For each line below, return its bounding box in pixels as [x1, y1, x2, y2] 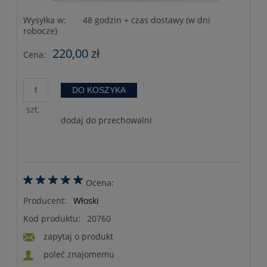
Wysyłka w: [23, 14, 66, 26]
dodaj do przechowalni [60, 114, 152, 126]
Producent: [23, 194, 69, 206]
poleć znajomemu [44, 248, 114, 260]
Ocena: [86, 176, 114, 188]
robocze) [23, 24, 57, 36]
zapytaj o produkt [44, 230, 113, 242]
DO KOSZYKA [72, 85, 126, 95]
